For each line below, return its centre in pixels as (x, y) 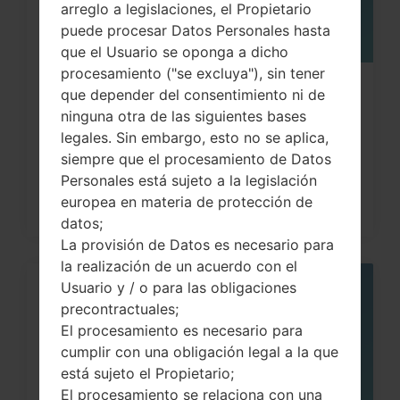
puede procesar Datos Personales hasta (196, 31)
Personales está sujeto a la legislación (189, 181)
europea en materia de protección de (187, 202)
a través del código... (132, 120)
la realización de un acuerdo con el (179, 267)
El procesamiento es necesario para (182, 331)
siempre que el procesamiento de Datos (196, 159)
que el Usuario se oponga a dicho (175, 52)
